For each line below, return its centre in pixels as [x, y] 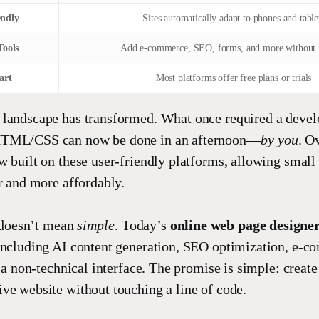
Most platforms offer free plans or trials [234, 78]
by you [279, 140]
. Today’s [142, 225]
